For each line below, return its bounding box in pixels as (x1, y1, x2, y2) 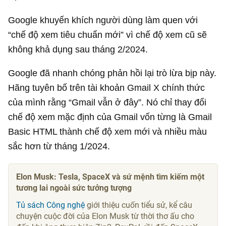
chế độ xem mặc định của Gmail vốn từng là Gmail (8, 111, 212, 122)
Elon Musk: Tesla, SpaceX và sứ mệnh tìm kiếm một (16, 172, 205, 182)
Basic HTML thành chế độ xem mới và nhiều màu (8, 126, 207, 137)
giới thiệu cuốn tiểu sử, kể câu (85, 200, 193, 210)
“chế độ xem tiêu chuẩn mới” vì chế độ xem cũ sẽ (8, 29, 207, 40)
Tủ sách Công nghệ (16, 200, 85, 210)
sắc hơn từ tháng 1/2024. (8, 140, 110, 151)
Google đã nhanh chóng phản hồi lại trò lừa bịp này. (8, 67, 217, 78)
